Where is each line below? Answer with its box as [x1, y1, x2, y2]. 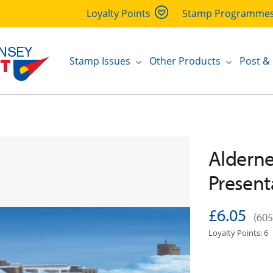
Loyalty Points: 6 [208, 227, 268, 238]
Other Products [149, 54, 221, 68]
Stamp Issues [69, 54, 130, 68]
